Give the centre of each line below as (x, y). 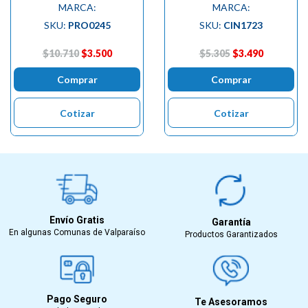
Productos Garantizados (231, 235)
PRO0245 (89, 25)
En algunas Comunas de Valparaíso (77, 232)
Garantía (231, 222)
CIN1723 (243, 25)
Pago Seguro (77, 299)
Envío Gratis (77, 220)
